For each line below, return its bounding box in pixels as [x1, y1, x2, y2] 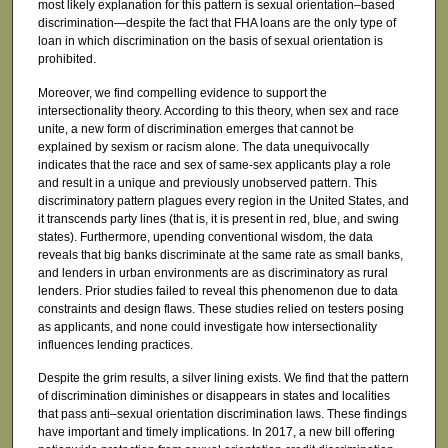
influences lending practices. [37, 337, 193, 352]
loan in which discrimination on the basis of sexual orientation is [37, 34, 383, 49]
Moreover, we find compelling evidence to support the [37, 85, 327, 100]
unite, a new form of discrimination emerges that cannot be [37, 121, 354, 136]
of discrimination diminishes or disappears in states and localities [37, 388, 390, 403]
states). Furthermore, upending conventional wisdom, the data [37, 229, 373, 244]
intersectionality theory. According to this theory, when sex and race [37, 103, 399, 118]
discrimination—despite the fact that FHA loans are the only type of [37, 16, 396, 31]
